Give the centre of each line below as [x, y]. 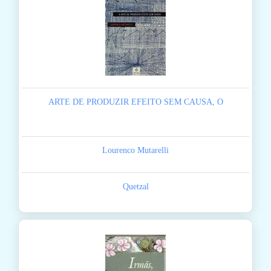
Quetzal [135, 187]
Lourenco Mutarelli [135, 151]
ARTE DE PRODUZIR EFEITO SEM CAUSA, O [135, 102]
